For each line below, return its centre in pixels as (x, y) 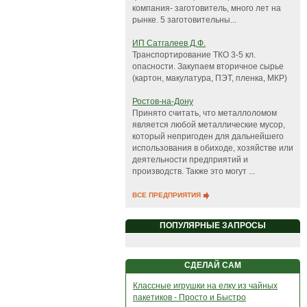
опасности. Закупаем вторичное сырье (208, 66)
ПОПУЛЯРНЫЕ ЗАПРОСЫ (213, 225)
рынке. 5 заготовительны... (184, 20)
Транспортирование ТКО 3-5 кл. (194, 55)
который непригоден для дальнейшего (208, 136)
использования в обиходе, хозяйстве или (213, 148)
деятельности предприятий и (190, 160)
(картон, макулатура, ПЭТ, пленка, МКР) (210, 78)
